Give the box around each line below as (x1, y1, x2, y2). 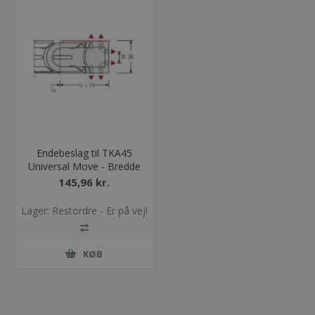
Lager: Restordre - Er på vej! (20, 204, 148, 218)
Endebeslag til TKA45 (36, 146, 132, 160)
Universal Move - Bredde (27, 160, 141, 174)
